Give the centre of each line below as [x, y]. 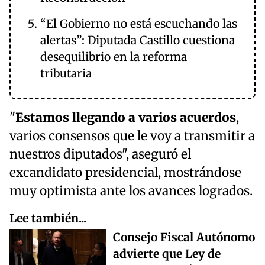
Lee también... [48, 219]
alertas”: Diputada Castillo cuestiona [138, 41]
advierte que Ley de [167, 254]
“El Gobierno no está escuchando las [139, 24]
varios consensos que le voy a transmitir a [132, 136]
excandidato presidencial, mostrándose [125, 173]
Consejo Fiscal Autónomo [184, 237]
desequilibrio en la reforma [114, 57]
